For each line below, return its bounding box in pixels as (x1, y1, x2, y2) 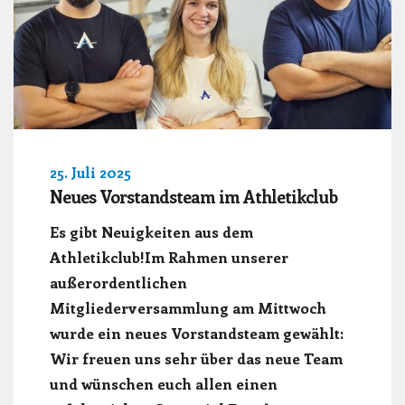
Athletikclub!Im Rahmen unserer (50, 246, 288, 267)
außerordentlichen (50, 271, 187, 292)
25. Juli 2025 (50, 162, 131, 182)
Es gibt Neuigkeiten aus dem (50, 221, 253, 241)
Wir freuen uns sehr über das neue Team (50, 347, 343, 368)
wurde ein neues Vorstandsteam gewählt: (50, 322, 344, 343)
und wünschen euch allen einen (50, 372, 278, 393)
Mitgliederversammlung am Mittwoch (50, 297, 326, 317)
